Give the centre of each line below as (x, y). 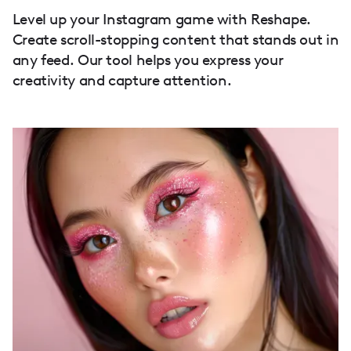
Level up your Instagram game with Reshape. (161, 19)
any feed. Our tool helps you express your (148, 60)
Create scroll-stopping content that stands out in (175, 39)
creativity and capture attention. (122, 80)
